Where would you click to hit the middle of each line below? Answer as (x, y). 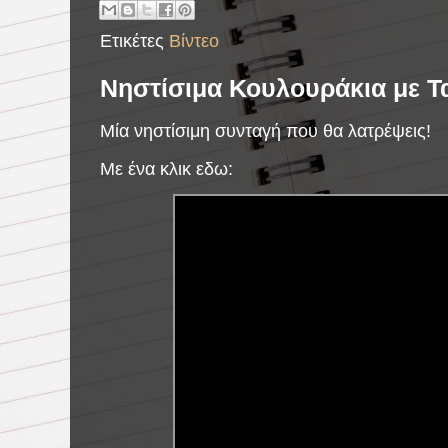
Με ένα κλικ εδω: (166, 169)
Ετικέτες (134, 41)
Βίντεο (194, 41)
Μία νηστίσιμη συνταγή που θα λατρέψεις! (265, 131)
